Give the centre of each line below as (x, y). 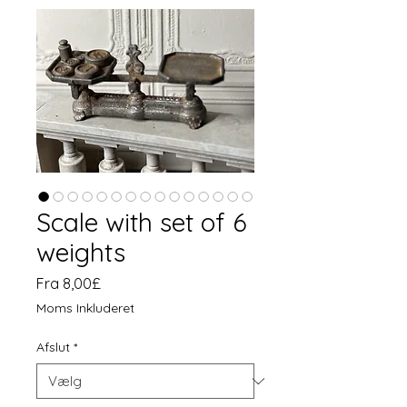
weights (81, 252)
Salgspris (130, 283)
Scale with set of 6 (142, 222)
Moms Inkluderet (85, 308)
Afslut (53, 347)
